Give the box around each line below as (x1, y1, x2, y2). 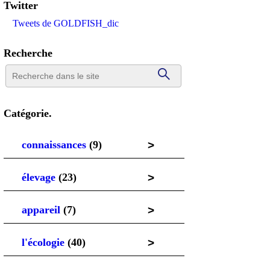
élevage (22, 171, 55, 184)
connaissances (22, 139, 86, 151)
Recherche (4, 47, 52, 60)
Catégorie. (4, 107, 52, 120)
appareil (22, 204, 60, 216)
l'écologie (22, 236, 64, 249)
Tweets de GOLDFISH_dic (13, 18, 119, 29)
